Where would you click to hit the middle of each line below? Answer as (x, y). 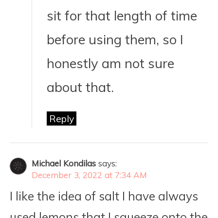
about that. (80, 87)
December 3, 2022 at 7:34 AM (89, 175)
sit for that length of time (122, 16)
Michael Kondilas (64, 163)
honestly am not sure (110, 63)
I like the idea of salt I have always (104, 196)
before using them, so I (115, 39)
